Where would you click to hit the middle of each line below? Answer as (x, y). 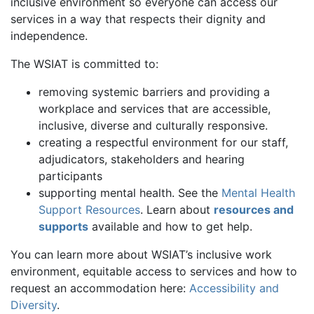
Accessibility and (234, 288)
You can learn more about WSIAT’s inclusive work (141, 254)
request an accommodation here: (100, 288)
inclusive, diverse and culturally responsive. (153, 125)
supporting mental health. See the (130, 193)
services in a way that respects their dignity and (138, 19)
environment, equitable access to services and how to (154, 271)
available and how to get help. (170, 226)
